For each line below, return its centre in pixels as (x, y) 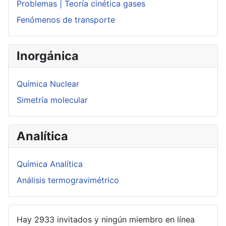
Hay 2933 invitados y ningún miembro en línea (106, 220)
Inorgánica (48, 56)
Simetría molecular (52, 100)
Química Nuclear (48, 84)
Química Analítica (50, 164)
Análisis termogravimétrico (68, 180)
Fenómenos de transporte (66, 20)
